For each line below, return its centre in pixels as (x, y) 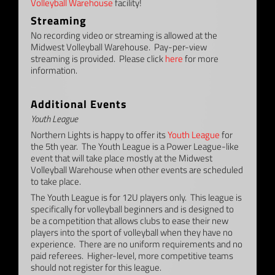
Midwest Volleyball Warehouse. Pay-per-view (118, 47)
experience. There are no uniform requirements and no (136, 244)
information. (54, 70)
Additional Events (79, 104)
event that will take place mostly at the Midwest (121, 158)
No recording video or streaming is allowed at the (124, 35)
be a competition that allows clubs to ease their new (129, 220)
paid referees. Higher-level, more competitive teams (132, 255)
